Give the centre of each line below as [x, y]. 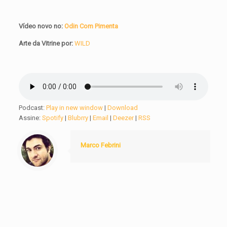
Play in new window [75, 108]
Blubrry [78, 118]
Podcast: [33, 108]
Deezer [124, 118]
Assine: [31, 118]
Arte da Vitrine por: [46, 44]
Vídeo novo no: [41, 26]
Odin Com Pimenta [91, 26]
